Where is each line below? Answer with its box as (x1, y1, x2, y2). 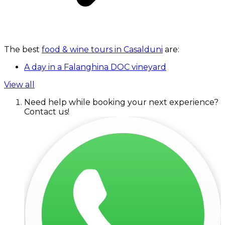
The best (4, 44, 42, 54)
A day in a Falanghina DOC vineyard (24, 62, 166, 72)
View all (4, 79, 35, 89)
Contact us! (24, 106, 69, 117)
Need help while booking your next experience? (24, 97, 218, 107)
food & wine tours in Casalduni (42, 44, 163, 54)
